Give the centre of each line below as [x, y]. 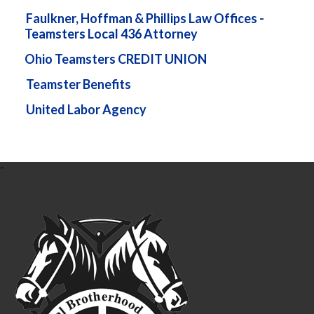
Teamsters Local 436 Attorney [111, 34]
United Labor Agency [86, 110]
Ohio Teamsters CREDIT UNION [116, 59]
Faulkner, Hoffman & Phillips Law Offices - [145, 19]
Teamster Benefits [78, 84]
